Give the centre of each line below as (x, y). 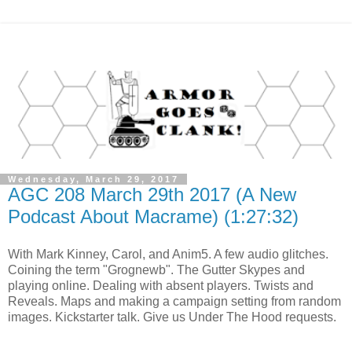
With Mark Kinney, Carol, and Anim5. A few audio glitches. (168, 254)
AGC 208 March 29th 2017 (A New (152, 194)
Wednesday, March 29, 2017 (93, 179)
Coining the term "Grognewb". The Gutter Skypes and (156, 269)
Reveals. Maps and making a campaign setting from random (174, 301)
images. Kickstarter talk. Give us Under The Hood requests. (172, 317)
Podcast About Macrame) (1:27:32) (153, 216)
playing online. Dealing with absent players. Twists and (161, 285)
